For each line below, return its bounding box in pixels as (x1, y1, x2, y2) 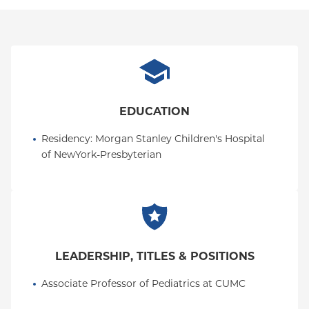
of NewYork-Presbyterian (41, 148, 161, 161)
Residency (41, 132, 90, 145)
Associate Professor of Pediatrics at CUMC (41, 277, 246, 290)
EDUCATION (119, 105, 190, 118)
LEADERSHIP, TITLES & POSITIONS (54, 250, 255, 263)
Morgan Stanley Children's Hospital (95, 132, 265, 145)
